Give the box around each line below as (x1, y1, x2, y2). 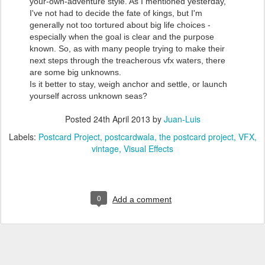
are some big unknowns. (30, 67, 121, 77)
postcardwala (104, 131, 154, 143)
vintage (92, 143, 119, 154)
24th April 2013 (93, 113, 150, 125)
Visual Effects (124, 143, 173, 154)
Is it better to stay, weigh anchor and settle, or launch (30, 79, 227, 89)
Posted (64, 113, 93, 125)
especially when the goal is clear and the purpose (30, 32, 214, 41)
